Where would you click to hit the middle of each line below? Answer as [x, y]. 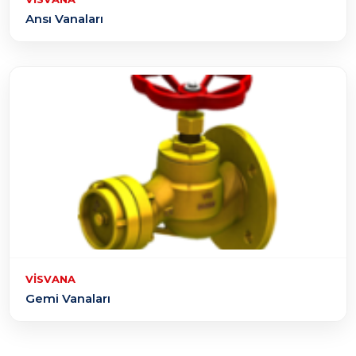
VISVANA [51, 279]
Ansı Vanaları [65, 18]
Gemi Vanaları [68, 298]
